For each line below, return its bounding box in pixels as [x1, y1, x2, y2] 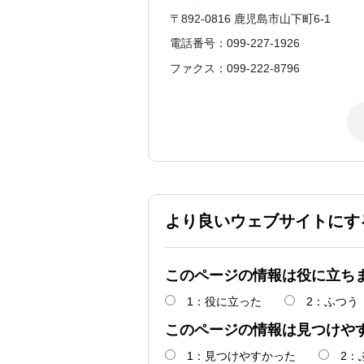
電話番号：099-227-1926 [170, 37, 300, 50]
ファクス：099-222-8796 [170, 61, 300, 75]
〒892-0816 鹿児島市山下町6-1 [170, 11, 331, 25]
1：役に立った [187, 295, 262, 309]
